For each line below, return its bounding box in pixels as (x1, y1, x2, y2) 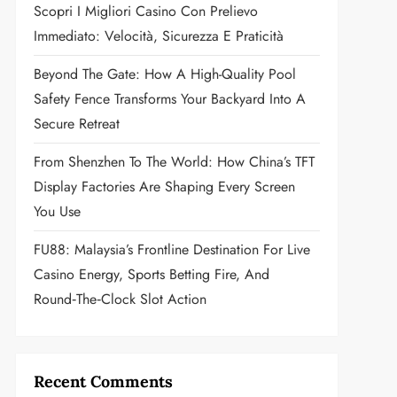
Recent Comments (33, 371, 173, 392)
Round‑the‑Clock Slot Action (33, 289, 206, 309)
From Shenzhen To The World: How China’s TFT (33, 152, 315, 172)
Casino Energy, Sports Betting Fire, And (33, 264, 269, 284)
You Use (33, 201, 81, 222)
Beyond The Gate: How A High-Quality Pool (33, 64, 296, 84)
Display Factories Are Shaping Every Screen (33, 176, 295, 197)
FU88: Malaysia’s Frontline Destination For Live (33, 239, 310, 260)
